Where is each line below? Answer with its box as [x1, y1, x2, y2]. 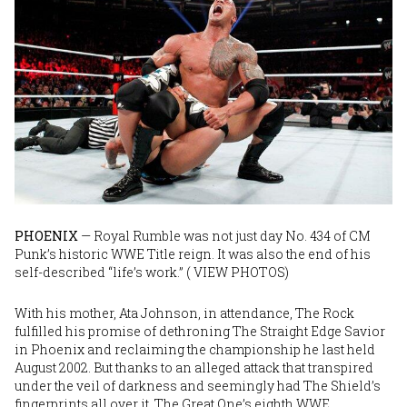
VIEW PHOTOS [191, 263, 285, 281]
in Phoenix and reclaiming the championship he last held [15, 340, 375, 358]
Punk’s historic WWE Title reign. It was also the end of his [15, 244, 371, 263]
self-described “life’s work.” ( [15, 263, 191, 281]
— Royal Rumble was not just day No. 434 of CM [78, 226, 371, 244]
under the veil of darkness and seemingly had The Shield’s [15, 376, 381, 394]
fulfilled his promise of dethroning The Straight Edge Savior [15, 322, 385, 340]
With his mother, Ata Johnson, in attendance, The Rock [15, 303, 354, 322]
